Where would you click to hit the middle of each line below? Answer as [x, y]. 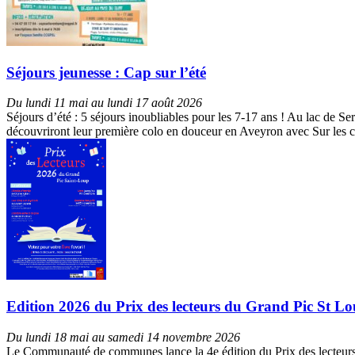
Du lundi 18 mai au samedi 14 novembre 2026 [123, 337]
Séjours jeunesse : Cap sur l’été [106, 72]
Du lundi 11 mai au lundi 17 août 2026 [104, 103]
